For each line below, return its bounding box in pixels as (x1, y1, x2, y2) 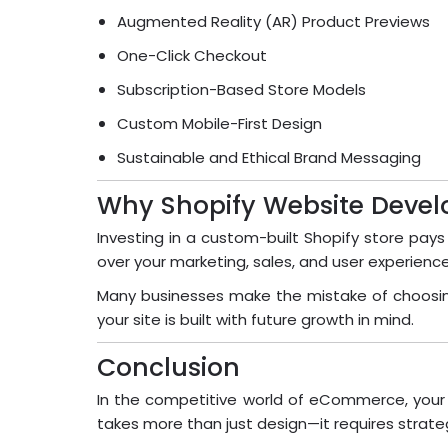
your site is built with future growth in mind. (97, 309, 414, 331)
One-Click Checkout (117, 45, 267, 67)
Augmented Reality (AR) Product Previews (117, 11, 430, 33)
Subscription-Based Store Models (117, 79, 366, 101)
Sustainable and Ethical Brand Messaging (117, 147, 421, 169)
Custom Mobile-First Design (117, 113, 322, 135)
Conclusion (97, 350, 240, 386)
